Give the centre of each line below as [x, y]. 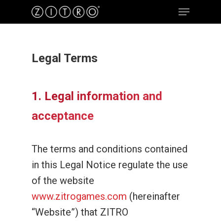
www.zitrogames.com [79, 196]
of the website [63, 181]
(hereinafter [153, 196]
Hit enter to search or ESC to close [109, 63]
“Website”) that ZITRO [80, 212]
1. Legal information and [97, 96]
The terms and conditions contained [110, 149]
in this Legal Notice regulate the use [110, 165]
